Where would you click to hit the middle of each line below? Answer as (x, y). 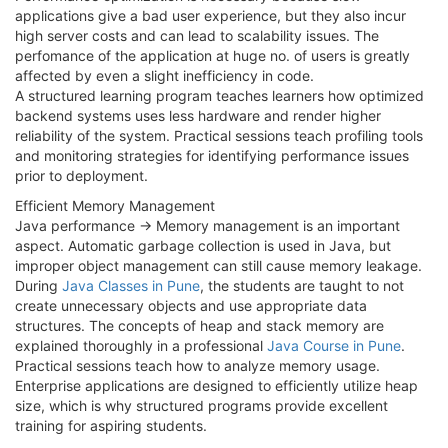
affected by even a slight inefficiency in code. (164, 75)
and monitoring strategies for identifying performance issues (212, 155)
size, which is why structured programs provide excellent (201, 405)
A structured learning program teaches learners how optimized (219, 95)
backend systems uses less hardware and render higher (198, 115)
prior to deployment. (81, 175)
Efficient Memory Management (115, 205)
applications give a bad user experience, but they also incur (210, 15)
